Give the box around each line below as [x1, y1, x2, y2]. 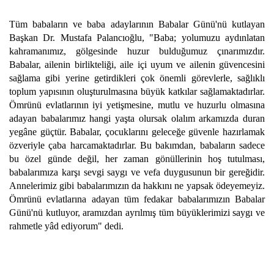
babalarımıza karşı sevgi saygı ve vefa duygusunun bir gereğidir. [9, 167, 265, 177]
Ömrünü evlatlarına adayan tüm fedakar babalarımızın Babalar [9, 194, 265, 204]
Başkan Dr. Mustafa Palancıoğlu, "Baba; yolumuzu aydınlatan [9, 32, 265, 43]
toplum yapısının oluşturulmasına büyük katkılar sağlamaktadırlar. [9, 86, 265, 97]
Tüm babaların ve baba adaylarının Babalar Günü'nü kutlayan [9, 19, 265, 29]
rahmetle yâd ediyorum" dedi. [9, 221, 124, 231]
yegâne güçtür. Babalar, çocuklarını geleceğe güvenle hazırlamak [9, 127, 265, 137]
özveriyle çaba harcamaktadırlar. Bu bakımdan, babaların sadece [9, 140, 265, 150]
